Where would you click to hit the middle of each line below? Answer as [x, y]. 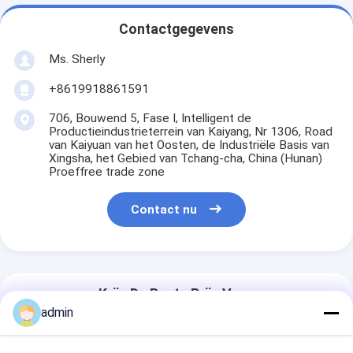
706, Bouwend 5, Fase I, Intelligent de [150, 118]
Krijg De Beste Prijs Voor [176, 294]
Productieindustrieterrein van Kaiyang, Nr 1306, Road [190, 131]
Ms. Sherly [76, 59]
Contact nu [164, 210]
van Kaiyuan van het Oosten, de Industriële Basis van [189, 145]
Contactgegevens [176, 30]
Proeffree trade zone [106, 171]
